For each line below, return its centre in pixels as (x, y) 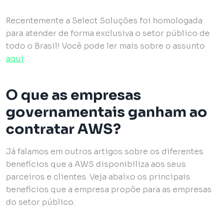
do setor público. (41, 202)
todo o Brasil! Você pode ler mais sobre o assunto (105, 46)
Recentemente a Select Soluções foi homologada (104, 20)
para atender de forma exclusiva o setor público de (108, 33)
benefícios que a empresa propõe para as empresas (109, 189)
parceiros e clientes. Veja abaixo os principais (98, 177)
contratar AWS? (64, 129)
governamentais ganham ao (107, 112)
